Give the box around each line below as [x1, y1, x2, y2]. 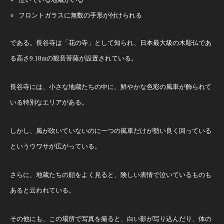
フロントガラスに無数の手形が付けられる [18, 11, 142, 19]
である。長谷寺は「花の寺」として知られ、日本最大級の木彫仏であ [10, 38, 211, 46]
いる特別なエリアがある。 [10, 98, 88, 106]
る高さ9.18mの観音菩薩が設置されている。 [10, 54, 137, 62]
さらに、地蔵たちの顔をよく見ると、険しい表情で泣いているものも [10, 170, 211, 178]
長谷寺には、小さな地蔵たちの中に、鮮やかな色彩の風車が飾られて [10, 82, 211, 90]
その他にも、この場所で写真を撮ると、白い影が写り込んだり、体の [10, 214, 211, 222]
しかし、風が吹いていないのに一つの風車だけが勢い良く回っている [10, 126, 211, 134]
